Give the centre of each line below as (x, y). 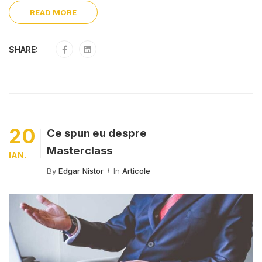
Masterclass (80, 151)
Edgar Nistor (81, 171)
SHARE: (23, 49)
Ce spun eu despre (97, 133)
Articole (136, 171)
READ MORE (53, 12)
